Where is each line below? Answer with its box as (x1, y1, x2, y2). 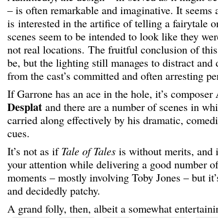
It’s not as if (7, 144, 61, 158)
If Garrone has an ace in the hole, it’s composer (7, 86, 213, 101)
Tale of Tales (61, 144, 116, 158)
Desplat (7, 99, 42, 115)
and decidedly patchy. (7, 183, 100, 198)
